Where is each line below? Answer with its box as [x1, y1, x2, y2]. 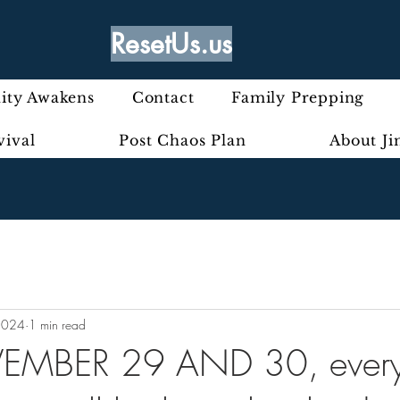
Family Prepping [231, 88, 365, 106]
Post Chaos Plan [119, 131, 246, 149]
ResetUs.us [111, 26, 232, 62]
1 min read [29, 315, 86, 333]
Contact [131, 88, 195, 106]
